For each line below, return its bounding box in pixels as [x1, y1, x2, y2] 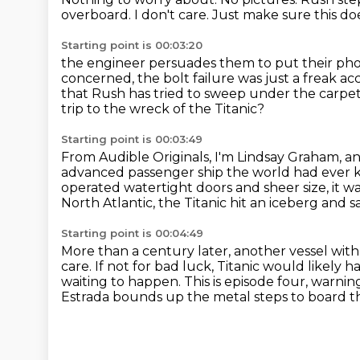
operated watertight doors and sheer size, [61, 180, 332, 195]
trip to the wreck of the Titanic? [61, 101, 264, 117]
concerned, [61, 71, 137, 86]
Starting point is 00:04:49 [61, 227, 203, 239]
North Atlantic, [61, 195, 158, 211]
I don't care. [134, 7, 212, 22]
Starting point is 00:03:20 [61, 39, 202, 51]
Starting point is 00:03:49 [61, 133, 202, 145]
